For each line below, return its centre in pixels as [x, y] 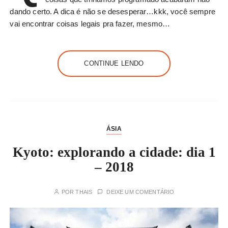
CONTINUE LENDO [114, 64]
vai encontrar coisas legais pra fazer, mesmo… [90, 24]
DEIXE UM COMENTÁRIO [140, 192]
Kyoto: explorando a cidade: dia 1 [114, 152]
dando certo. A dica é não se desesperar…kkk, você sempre [112, 12]
